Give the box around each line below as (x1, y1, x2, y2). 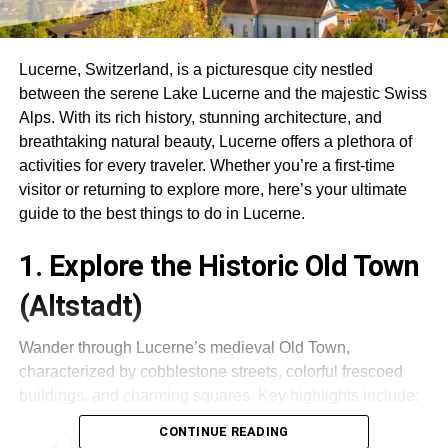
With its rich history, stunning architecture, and (58, 108, 382, 126)
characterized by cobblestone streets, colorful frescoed (18, 362, 403, 380)
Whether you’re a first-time (205, 156, 395, 174)
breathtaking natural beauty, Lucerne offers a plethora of (18, 132, 412, 150)
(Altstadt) (18, 288, 143, 323)
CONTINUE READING (159, 423, 289, 439)
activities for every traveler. (18, 156, 206, 174)
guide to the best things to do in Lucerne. (18, 204, 305, 222)
